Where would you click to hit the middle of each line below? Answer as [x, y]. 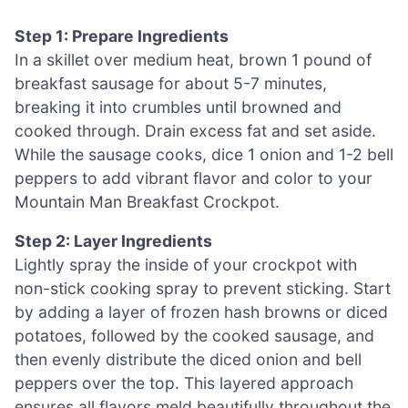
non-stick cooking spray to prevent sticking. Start [203, 289]
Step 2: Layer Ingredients [113, 241]
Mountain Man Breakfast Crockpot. [147, 201]
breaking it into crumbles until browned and [178, 107]
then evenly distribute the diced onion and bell [188, 360]
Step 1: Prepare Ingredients [122, 36]
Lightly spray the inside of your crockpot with [186, 265]
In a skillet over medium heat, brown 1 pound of [193, 59]
